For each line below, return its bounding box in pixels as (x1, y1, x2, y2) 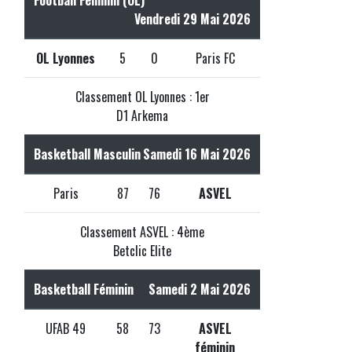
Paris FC (195, 48, 235, 68)
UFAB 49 (46, 318, 86, 338)
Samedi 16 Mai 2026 (143, 144, 251, 163)
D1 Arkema (116, 105, 168, 125)
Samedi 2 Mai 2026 (148, 279, 251, 299)
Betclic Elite (113, 240, 171, 260)
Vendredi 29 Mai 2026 (134, 9, 251, 28)
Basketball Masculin (34, 144, 141, 163)
